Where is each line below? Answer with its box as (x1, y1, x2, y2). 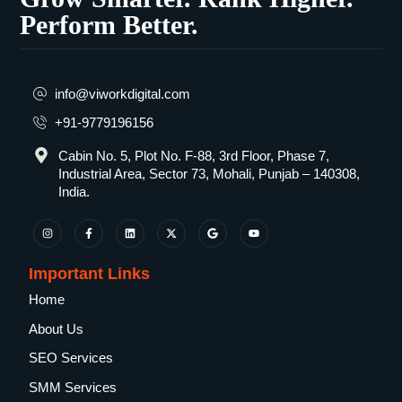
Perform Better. (20, 9, 199, 39)
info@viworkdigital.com (55, 85, 191, 101)
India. (57, 184, 90, 200)
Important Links (29, 265, 151, 284)
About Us (29, 320, 84, 336)
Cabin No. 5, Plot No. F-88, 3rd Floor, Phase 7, (57, 148, 329, 164)
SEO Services (29, 350, 114, 366)
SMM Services (29, 379, 118, 395)
